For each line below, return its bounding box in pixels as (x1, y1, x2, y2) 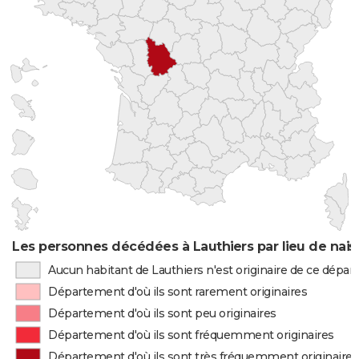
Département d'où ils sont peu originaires (48, 306, 276, 321)
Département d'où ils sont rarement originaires (48, 284, 308, 299)
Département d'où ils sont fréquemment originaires (48, 328, 334, 342)
